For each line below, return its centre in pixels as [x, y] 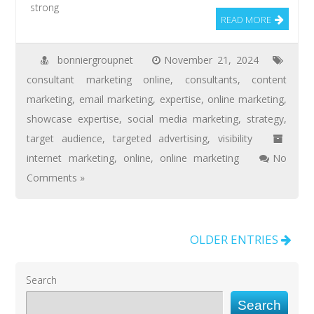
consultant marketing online [99, 79]
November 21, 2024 [211, 60]
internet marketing [70, 158]
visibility [235, 138]
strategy [266, 118]
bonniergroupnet [95, 60]
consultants [211, 79]
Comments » [56, 177]
